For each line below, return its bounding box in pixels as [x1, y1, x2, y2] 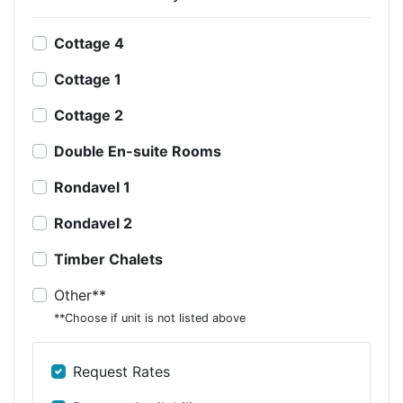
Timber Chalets [54, 250, 163, 268]
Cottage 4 [54, 34, 124, 52]
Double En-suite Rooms [54, 142, 221, 160]
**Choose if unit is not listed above [54, 311, 246, 325]
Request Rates [73, 363, 170, 381]
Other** [54, 286, 106, 304]
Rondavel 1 [54, 178, 130, 196]
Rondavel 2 [54, 214, 132, 232]
